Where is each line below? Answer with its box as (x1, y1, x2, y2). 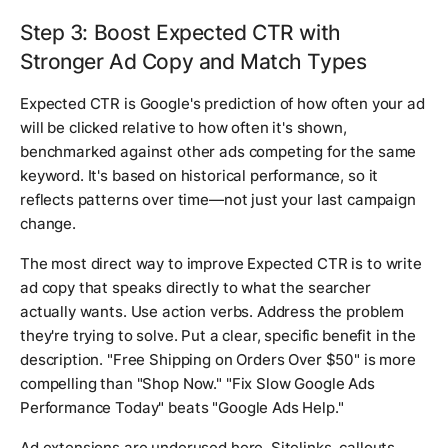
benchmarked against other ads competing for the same (20, 142, 417, 162)
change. (20, 214, 76, 234)
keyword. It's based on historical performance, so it (20, 166, 379, 186)
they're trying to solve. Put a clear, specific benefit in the (20, 326, 416, 346)
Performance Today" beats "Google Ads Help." (20, 398, 344, 418)
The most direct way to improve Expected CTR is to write (20, 254, 422, 274)
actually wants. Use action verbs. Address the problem (20, 302, 405, 322)
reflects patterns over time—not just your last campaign (20, 190, 416, 210)
